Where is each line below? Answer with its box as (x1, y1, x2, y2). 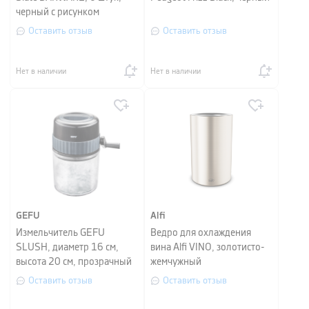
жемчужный (150, 257, 201, 267)
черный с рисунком (16, 8, 99, 17)
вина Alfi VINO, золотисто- (150, 243, 265, 252)
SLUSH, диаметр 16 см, (16, 243, 119, 252)
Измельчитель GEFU (16, 228, 105, 238)
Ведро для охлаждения (150, 228, 251, 238)
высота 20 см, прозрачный (16, 257, 132, 267)
